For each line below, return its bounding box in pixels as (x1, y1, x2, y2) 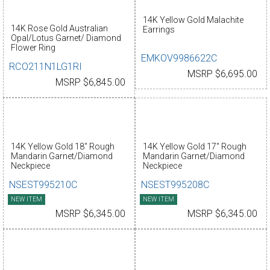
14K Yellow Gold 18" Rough (10, 142, 115, 152)
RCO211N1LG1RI (9, 61, 83, 73)
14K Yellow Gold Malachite (142, 15, 243, 25)
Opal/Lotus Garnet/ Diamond (10, 33, 121, 43)
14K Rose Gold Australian (10, 24, 108, 34)
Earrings (142, 25, 175, 35)
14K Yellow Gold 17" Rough (142, 142, 246, 152)
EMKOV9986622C (141, 52, 218, 64)
